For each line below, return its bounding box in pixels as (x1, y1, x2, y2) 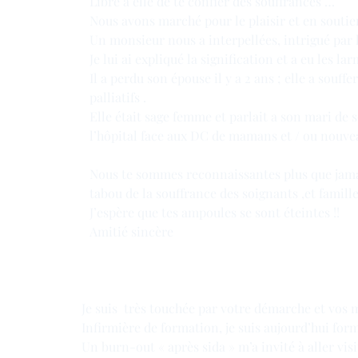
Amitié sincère (89, 223, 177, 241)
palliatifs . (89, 89, 146, 106)
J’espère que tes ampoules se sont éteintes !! (89, 204, 340, 221)
